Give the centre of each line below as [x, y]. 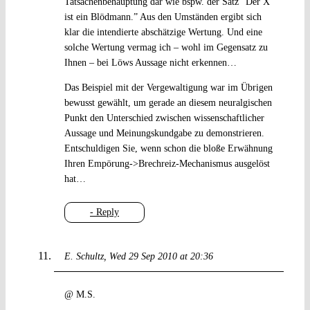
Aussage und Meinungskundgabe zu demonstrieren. [164, 134]
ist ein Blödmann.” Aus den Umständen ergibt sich [163, 17]
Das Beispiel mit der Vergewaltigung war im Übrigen [168, 88]
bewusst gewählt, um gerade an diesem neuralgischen [168, 103]
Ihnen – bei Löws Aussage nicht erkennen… [150, 63]
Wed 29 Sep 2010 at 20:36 [161, 257]
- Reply [104, 212]
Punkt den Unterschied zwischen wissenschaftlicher [164, 118]
